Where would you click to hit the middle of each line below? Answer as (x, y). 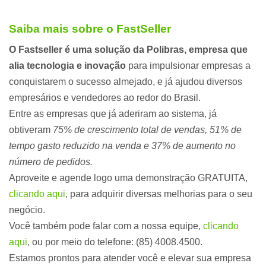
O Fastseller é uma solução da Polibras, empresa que (128, 49)
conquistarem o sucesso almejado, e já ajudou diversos (126, 81)
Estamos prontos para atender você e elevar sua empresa (130, 258)
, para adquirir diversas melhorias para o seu (159, 194)
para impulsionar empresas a (188, 65)
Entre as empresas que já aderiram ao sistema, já (113, 113)
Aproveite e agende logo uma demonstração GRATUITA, (128, 178)
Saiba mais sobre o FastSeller (90, 28)
